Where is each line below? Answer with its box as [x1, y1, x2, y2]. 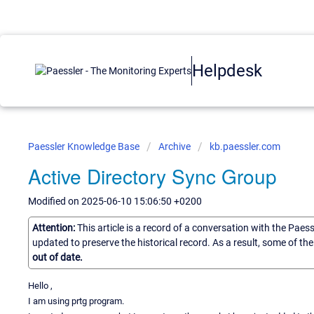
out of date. [32, 251, 83, 263]
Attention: [32, 221, 77, 233]
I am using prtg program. [28, 295, 124, 306]
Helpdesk [192, 60, 262, 81]
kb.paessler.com [210, 141, 280, 152]
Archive [158, 141, 191, 152]
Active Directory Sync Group [28, 162, 277, 190]
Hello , [28, 280, 53, 291]
